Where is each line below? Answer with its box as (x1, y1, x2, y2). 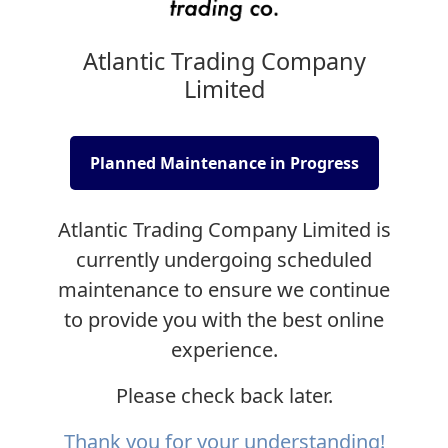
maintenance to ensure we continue (58, 275, 390, 303)
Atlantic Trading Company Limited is (57, 215, 391, 243)
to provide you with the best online (64, 305, 384, 333)
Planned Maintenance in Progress (89, 151, 359, 174)
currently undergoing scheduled (76, 245, 372, 273)
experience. (170, 335, 278, 363)
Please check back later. (115, 381, 333, 409)
